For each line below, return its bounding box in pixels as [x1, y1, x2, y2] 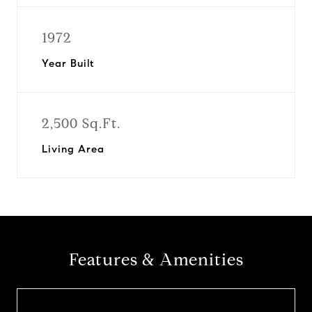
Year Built [42, 57, 94, 70]
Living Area [42, 143, 104, 155]
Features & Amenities [68, 249, 244, 270]
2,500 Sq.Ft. [42, 115, 120, 132]
